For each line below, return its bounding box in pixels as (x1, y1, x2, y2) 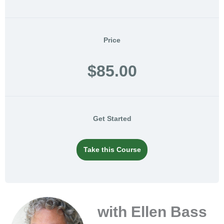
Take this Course (83, 145, 141, 153)
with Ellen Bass (97, 203, 207, 220)
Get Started (92, 114, 131, 122)
